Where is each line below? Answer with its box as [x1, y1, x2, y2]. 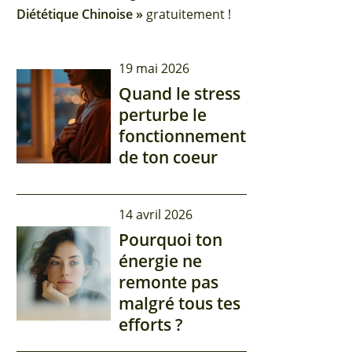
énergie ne [119, 250, 203, 273]
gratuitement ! [143, 5, 232, 24]
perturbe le [119, 103, 207, 126]
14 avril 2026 [119, 206, 193, 224]
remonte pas [119, 271, 219, 294]
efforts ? [119, 313, 184, 336]
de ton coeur [119, 145, 218, 168]
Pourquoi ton [119, 229, 223, 251]
